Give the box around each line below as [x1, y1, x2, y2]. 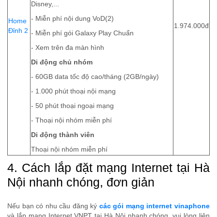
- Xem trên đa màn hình [31, 44, 104, 52]
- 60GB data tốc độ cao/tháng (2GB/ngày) [31, 73, 159, 81]
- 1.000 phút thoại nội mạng [31, 88, 116, 95]
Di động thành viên [31, 131, 94, 139]
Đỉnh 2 [8, 27, 28, 35]
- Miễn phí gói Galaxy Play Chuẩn [31, 30, 134, 37]
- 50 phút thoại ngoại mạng [31, 102, 114, 110]
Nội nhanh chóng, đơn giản [7, 175, 155, 189]
